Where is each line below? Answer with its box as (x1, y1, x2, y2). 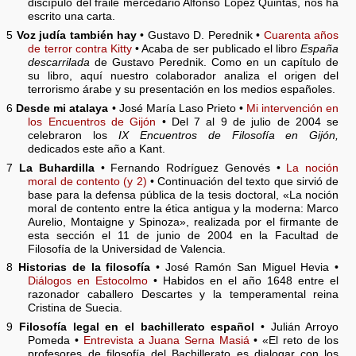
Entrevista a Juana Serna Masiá (83, 335, 250, 347)
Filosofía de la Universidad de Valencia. (28, 242, 226, 255)
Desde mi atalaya (16, 102, 109, 114)
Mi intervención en (246, 102, 339, 114)
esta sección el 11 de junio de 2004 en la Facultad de (28, 229, 339, 242)
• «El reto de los (249, 335, 339, 347)
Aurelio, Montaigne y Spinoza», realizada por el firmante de (28, 215, 339, 228)
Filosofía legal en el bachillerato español (18, 321, 255, 334)
